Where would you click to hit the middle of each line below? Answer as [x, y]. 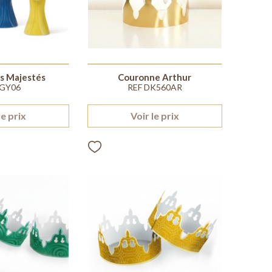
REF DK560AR [155, 87]
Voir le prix [155, 115]
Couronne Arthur [155, 77]
